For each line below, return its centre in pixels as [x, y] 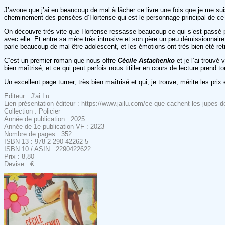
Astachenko [158, 60]
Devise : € [19, 164]
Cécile [128, 60]
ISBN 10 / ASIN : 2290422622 [47, 149]
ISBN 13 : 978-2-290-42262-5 [46, 141]
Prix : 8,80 [19, 156]
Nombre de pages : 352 [38, 134]
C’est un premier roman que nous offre [61, 60]
